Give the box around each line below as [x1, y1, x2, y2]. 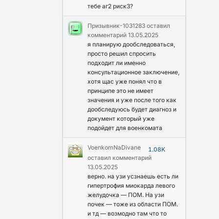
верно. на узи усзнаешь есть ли [88, 172, 178, 180]
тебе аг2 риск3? [88, 2, 133, 10]
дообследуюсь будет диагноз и [88, 105, 176, 113]
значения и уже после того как [88, 96, 176, 104]
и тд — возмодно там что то [88, 209, 167, 217]
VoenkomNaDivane [88, 143, 141, 151]
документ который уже [88, 114, 154, 122]
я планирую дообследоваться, [88, 40, 175, 48]
